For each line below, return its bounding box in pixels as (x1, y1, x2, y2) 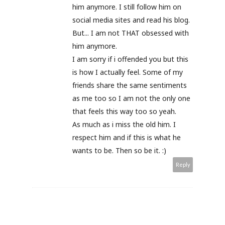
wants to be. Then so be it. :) (72, 146, 166, 155)
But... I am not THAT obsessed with (72, 28, 189, 38)
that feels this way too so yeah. (72, 106, 176, 116)
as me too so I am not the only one (72, 93, 190, 103)
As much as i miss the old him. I (72, 120, 176, 129)
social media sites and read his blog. (72, 15, 190, 25)
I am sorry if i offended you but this (72, 54, 188, 64)
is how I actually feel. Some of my (72, 67, 183, 77)
